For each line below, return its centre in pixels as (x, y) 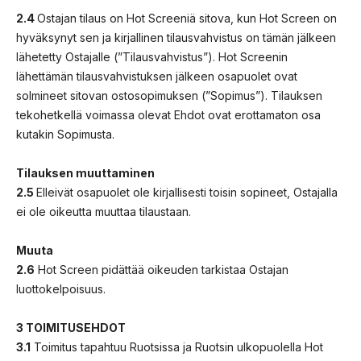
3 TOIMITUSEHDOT (71, 327)
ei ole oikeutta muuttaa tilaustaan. (104, 211)
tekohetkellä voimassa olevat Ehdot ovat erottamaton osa (168, 114)
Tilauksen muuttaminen (85, 172)
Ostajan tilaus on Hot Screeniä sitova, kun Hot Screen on (187, 18)
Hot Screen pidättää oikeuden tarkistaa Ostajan (162, 269)
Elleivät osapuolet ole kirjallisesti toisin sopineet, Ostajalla (187, 192)
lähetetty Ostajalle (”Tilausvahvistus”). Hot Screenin (152, 56)
